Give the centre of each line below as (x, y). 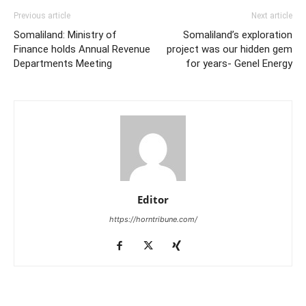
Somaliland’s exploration (238, 34)
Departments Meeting (63, 63)
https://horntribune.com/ (153, 219)
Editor (153, 199)
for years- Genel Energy (239, 63)
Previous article (42, 15)
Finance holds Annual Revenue (82, 49)
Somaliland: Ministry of (65, 34)
